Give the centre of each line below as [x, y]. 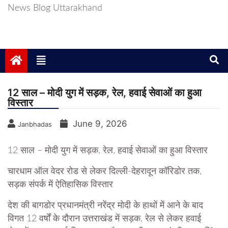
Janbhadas [35, 124]
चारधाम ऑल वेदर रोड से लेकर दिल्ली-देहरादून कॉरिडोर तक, [105, 172]
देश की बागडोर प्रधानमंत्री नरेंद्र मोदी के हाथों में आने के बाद [105, 206]
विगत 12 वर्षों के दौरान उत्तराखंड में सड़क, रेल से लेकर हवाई [104, 219]
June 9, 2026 [100, 124]
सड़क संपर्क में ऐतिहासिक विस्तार [60, 185]
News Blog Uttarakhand [55, 8]
